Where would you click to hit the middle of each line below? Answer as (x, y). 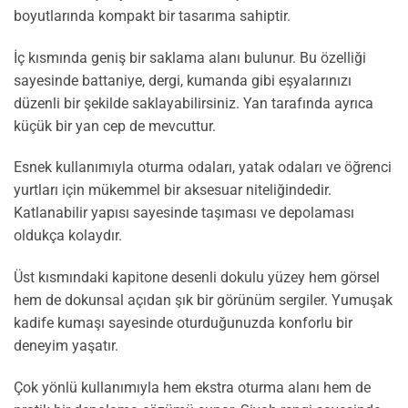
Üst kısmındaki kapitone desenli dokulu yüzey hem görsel (197, 278)
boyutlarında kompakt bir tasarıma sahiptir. (152, 15)
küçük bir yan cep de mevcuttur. (115, 126)
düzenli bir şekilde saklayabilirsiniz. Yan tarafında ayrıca (194, 103)
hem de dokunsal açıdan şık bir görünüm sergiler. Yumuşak (203, 301)
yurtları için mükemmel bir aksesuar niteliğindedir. (173, 190)
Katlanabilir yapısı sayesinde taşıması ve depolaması (184, 213)
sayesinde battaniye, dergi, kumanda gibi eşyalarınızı (183, 80)
